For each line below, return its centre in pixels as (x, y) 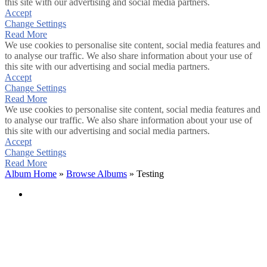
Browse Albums (97, 174)
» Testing (145, 174)
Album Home (31, 174)
